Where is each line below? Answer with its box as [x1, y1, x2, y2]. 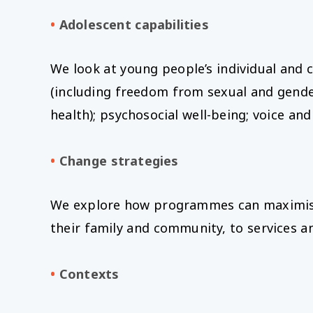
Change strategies [59, 152, 179, 170]
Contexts [59, 265, 119, 283]
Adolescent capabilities [59, 16, 209, 34]
